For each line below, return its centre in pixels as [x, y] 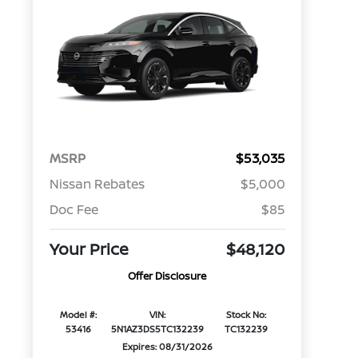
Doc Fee [74, 210]
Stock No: [247, 315]
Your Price [89, 249]
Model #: [79, 315]
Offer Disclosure [167, 276]
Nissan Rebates [97, 184]
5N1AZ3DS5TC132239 [158, 329]
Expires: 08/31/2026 [167, 347]
